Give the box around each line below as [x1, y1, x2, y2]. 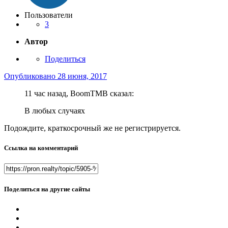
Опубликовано [4, 71, 58, 80]
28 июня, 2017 [58, 71, 107, 80]
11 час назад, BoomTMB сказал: [24, 89, 134, 98]
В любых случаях [24, 106, 85, 115]
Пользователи [24, 10, 73, 19]
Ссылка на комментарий [4, 144, 78, 152]
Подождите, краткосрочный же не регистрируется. [4, 123, 181, 132]
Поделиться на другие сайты [4, 185, 90, 193]
